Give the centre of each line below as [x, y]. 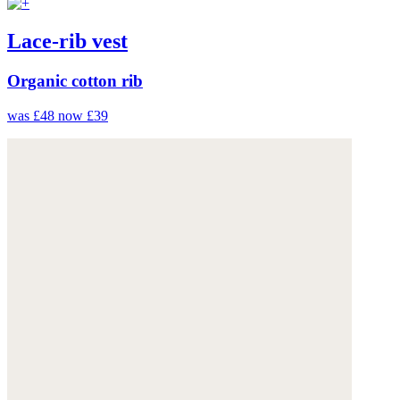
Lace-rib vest [67, 42]
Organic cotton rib [75, 80]
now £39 [83, 115]
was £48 [33, 115]
